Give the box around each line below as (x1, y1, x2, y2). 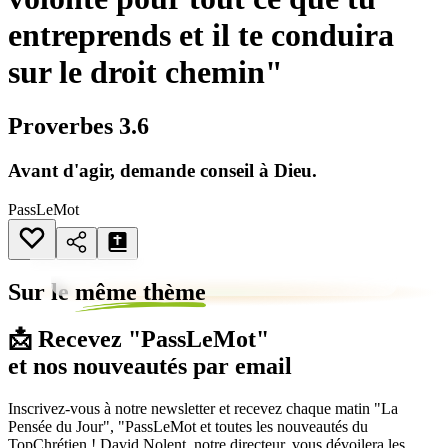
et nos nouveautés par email (8, 353, 292, 380)
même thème (75, 279, 206, 306)
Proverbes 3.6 (8, 112, 149, 139)
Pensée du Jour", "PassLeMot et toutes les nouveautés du (8, 418, 368, 436)
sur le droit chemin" (8, 54, 283, 91)
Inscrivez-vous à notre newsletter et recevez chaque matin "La (8, 400, 398, 418)
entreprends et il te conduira (8, 17, 394, 54)
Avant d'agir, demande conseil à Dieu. (8, 159, 317, 181)
